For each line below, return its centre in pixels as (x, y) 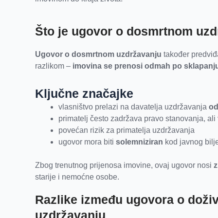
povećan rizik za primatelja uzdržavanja (127, 130)
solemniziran (139, 142)
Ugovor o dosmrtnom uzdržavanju (98, 54)
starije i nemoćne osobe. (77, 177)
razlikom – (54, 66)
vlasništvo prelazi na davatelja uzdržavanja (134, 107)
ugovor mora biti (87, 142)
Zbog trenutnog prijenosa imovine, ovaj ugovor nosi (124, 165)
